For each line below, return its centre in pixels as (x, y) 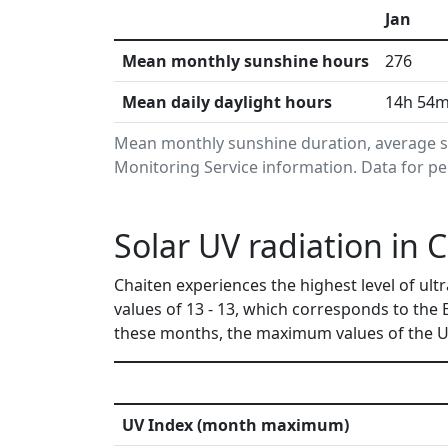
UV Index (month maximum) (235, 425)
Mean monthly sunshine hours (245, 61)
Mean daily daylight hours (227, 102)
